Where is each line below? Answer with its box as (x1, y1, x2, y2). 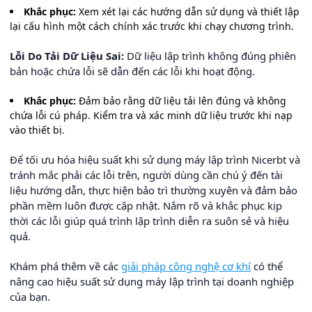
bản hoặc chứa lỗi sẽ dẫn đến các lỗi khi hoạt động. (10, 64, 255, 78)
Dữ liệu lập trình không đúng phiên (124, 49, 296, 63)
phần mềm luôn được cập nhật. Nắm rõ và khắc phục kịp (10, 198, 282, 212)
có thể (251, 259, 283, 273)
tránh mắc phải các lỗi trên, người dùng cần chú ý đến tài (10, 168, 283, 182)
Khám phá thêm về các (10, 259, 121, 273)
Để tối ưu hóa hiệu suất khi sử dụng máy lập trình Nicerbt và (10, 153, 300, 166)
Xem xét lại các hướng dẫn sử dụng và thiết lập (76, 5, 299, 18)
